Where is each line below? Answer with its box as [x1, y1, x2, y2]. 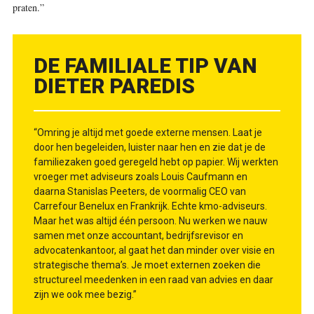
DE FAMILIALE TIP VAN [33, 53, 257, 78]
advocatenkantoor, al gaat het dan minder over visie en [33, 245, 275, 257]
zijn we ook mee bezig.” [33, 289, 139, 301]
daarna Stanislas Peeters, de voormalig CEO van [33, 186, 246, 198]
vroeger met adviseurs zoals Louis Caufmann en [33, 171, 247, 183]
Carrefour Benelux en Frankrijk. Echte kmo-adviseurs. [33, 200, 267, 212]
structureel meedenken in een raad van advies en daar [33, 274, 273, 286]
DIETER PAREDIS [33, 74, 195, 99]
